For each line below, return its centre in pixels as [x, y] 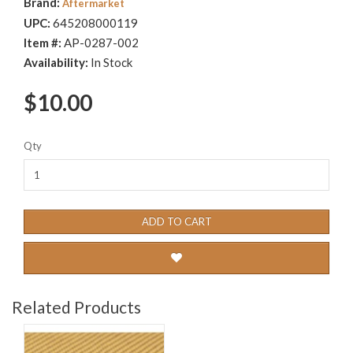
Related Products [76, 307]
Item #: [44, 42]
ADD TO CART [176, 221]
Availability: [57, 62]
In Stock [111, 62]
